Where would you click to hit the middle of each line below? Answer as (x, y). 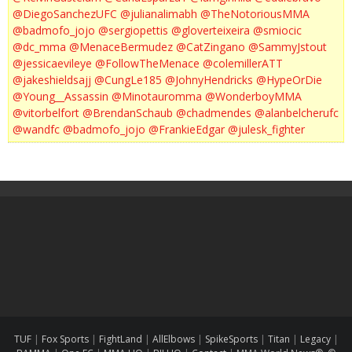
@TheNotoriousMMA (255, 14)
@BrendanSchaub (128, 113)
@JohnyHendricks (209, 80)
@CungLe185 (128, 80)
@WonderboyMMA (253, 96)
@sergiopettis (133, 30)
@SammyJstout (288, 47)
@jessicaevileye (52, 63)
